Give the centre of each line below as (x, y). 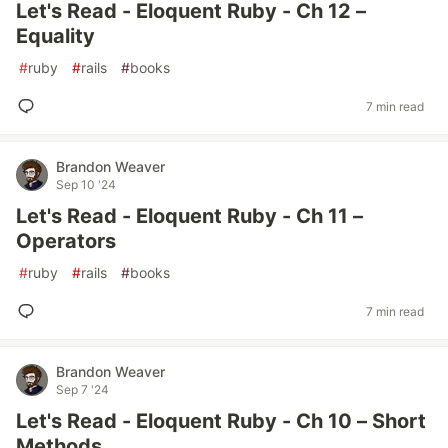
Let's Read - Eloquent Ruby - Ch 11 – (189, 216)
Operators (66, 241)
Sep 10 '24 (86, 184)
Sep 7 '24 (82, 389)
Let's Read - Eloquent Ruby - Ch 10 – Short (221, 421)
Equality (55, 36)
